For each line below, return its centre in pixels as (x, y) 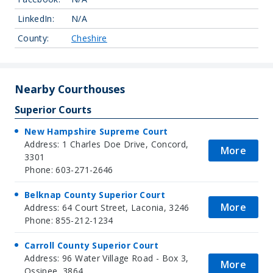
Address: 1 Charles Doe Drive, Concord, (107, 144)
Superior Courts (53, 110)
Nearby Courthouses (70, 89)
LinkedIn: (36, 19)
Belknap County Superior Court (95, 194)
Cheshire (89, 38)
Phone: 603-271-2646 (69, 169)
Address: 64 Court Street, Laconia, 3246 (107, 207)
